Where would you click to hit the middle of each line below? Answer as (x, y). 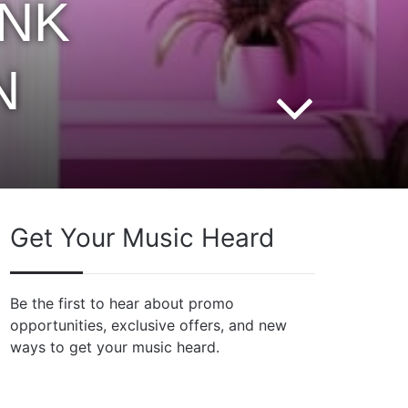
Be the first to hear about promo (122, 303)
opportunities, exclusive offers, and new (149, 325)
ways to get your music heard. (115, 347)
